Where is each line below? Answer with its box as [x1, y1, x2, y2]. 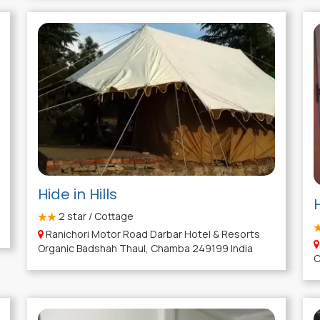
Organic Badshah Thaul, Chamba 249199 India [37, 241, 253, 256]
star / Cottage [64, 209, 134, 224]
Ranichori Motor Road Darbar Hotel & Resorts [43, 227, 260, 241]
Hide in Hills [37, 184, 117, 205]
